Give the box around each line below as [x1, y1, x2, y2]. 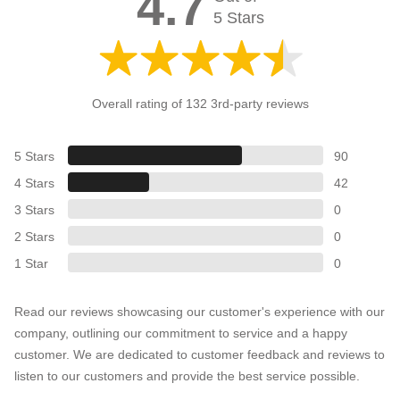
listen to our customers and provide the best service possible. [14, 369, 360, 384]
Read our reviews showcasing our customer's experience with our [14, 304, 385, 320]
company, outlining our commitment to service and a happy [14, 326, 347, 341]
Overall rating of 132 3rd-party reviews [91, 96, 309, 112]
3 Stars [14, 203, 54, 218]
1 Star [14, 256, 48, 271]
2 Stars [14, 229, 54, 245]
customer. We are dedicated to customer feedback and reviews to [14, 347, 385, 362]
